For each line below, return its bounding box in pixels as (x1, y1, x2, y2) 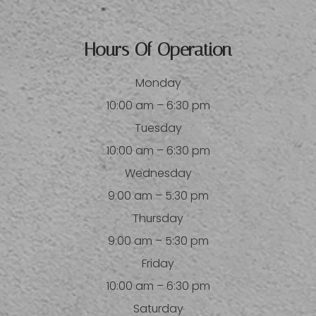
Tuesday (134, 120, 182, 137)
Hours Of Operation (85, 39, 231, 61)
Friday (142, 255, 174, 272)
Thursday (133, 210, 183, 227)
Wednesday (124, 165, 192, 182)
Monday (135, 75, 181, 92)
